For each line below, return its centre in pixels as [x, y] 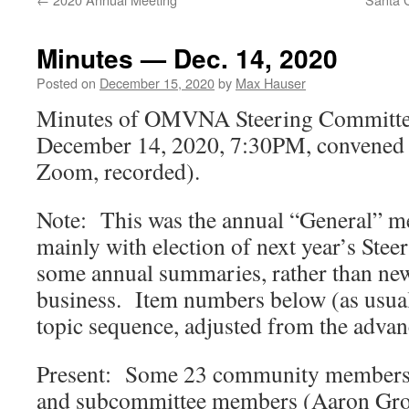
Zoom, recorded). [118, 171]
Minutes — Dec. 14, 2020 [187, 58]
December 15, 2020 [157, 83]
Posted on [66, 83]
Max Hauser [271, 83]
